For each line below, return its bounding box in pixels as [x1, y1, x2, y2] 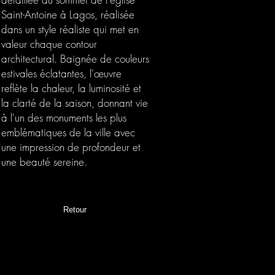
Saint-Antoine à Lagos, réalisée [1, 7, 134, 21]
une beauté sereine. [1, 155, 87, 169]
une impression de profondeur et [1, 140, 141, 154]
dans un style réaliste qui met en [1, 22, 139, 36]
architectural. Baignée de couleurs [1, 52, 149, 66]
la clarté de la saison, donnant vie [1, 96, 148, 110]
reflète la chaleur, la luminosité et [1, 81, 141, 95]
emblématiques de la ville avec [1, 125, 135, 139]
